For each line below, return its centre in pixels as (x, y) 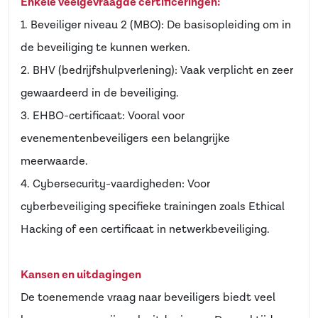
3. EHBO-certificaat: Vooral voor (103, 116)
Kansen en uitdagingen (81, 275)
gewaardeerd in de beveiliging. (100, 93)
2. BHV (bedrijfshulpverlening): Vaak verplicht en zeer (157, 71)
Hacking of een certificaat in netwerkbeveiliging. (145, 230)
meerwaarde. (54, 161)
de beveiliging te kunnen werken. (105, 48)
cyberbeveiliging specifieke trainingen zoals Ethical (153, 207)
